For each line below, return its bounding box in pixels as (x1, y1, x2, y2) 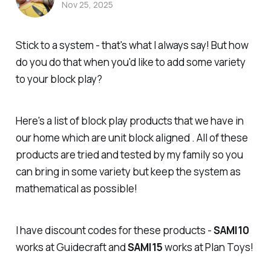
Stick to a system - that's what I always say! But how (15, 38, 249, 52)
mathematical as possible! (15, 181, 137, 195)
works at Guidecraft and (15, 240, 128, 254)
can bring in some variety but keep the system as (15, 164, 241, 178)
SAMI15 (127, 240, 163, 254)
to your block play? (15, 71, 102, 86)
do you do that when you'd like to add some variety (15, 54, 246, 69)
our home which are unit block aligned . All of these (15, 130, 248, 145)
